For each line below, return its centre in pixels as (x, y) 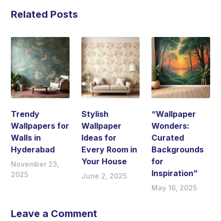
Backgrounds (178, 149)
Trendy (25, 114)
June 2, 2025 (104, 176)
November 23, (35, 164)
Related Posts (45, 15)
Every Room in (109, 149)
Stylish (95, 114)
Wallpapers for (40, 126)
